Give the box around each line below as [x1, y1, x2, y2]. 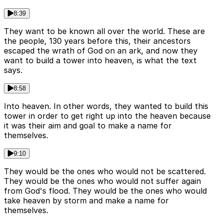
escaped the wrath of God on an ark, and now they [4, 46, 198, 56]
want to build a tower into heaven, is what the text [4, 55, 197, 66]
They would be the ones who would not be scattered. [4, 166, 206, 177]
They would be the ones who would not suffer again [4, 176, 201, 186]
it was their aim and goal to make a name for [4, 121, 172, 131]
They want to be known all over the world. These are [4, 26, 205, 36]
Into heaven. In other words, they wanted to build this [4, 101, 208, 111]
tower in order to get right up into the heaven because [4, 111, 211, 121]
